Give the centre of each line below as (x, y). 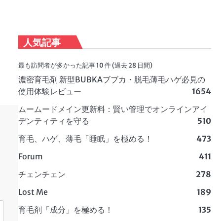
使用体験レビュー (50, 92)
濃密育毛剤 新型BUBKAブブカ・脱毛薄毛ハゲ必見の (111, 80)
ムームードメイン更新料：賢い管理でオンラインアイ (113, 109)
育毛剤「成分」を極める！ (65, 210)
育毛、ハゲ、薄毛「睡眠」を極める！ (85, 139)
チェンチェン (42, 174)
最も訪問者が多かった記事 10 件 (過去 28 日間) (85, 65)
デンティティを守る (54, 121)
